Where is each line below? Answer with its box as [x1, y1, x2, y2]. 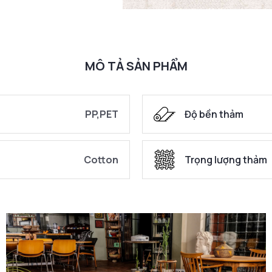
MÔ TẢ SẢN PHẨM [84, 57, 188, 74]
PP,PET [85, 107, 118, 121]
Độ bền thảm [185, 107, 243, 121]
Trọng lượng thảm [185, 152, 267, 166]
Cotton [84, 152, 118, 166]
